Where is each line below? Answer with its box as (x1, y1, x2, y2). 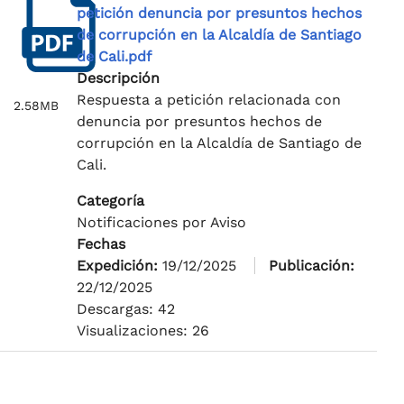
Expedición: (76, 257, 162, 275)
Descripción (76, 69, 160, 87)
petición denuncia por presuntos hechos (76, 5, 362, 23)
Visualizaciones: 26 (76, 322, 209, 340)
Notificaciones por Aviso (76, 214, 246, 232)
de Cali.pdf (76, 48, 151, 66)
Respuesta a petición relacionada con (76, 91, 341, 109)
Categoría (76, 192, 144, 210)
